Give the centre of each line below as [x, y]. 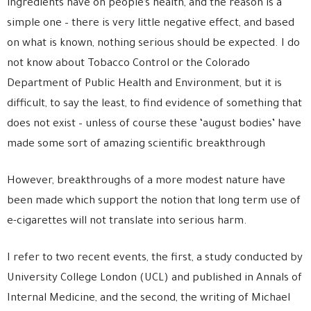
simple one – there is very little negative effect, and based [151, 24]
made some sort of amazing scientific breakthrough [136, 145]
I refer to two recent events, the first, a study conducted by [155, 259]
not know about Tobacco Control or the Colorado [128, 64]
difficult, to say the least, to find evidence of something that [154, 104]
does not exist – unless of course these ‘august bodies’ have [154, 125]
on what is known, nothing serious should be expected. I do [153, 44]
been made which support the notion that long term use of [154, 202]
